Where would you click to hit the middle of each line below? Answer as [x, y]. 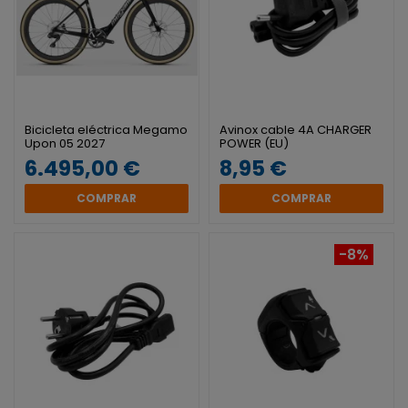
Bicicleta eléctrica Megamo [107, 129]
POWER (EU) [254, 143]
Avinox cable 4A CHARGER [295, 129]
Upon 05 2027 [65, 143]
